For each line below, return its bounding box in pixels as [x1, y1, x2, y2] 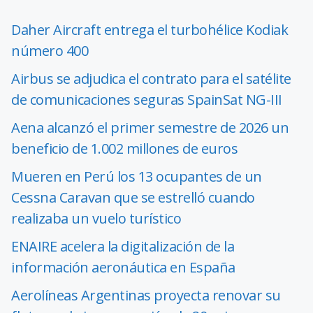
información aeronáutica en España [11, 257, 235, 277]
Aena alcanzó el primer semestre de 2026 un [11, 117, 289, 137]
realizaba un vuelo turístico [11, 208, 181, 228]
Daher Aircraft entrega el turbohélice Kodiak [11, 20, 288, 39]
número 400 [11, 41, 88, 60]
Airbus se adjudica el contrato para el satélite [11, 68, 291, 88]
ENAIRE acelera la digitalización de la [11, 236, 234, 256]
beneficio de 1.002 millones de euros [11, 138, 238, 158]
